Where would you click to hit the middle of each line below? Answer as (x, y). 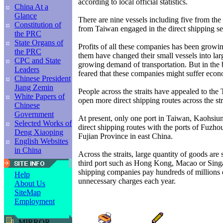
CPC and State (38, 60)
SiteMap (28, 192)
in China (28, 150)
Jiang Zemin (34, 87)
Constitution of (38, 25)
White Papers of (40, 96)
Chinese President (43, 78)
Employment (35, 201)
